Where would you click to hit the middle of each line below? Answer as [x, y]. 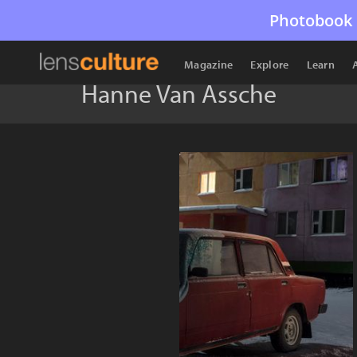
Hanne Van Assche [179, 93]
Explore [270, 65]
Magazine [209, 65]
